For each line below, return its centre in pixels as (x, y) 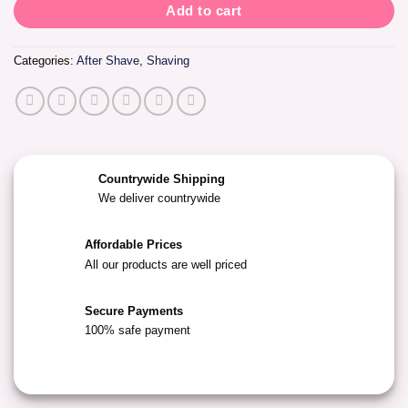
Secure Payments (133, 311)
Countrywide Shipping (161, 179)
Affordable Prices (133, 245)
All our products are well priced (165, 265)
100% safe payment (137, 331)
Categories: (45, 61)
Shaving (168, 61)
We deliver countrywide (159, 199)
